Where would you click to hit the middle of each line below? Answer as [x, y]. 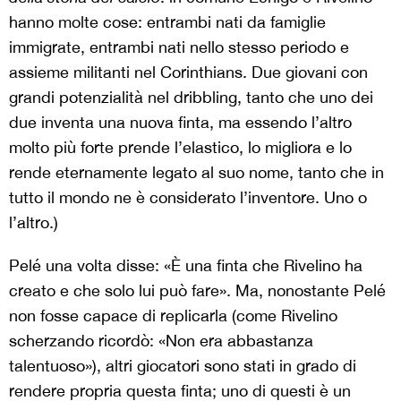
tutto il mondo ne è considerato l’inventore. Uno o [188, 197]
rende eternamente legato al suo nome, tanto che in [196, 172]
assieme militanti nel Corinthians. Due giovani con [188, 72]
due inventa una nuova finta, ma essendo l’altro [180, 122]
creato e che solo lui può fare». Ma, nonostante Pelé [197, 290]
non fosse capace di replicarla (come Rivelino [173, 316]
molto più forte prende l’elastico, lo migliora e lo [180, 147]
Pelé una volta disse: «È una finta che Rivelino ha [186, 265]
